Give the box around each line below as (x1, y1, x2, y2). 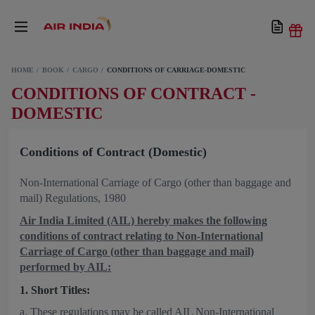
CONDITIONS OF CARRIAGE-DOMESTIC (107, 66, 245, 74)
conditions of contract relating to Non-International (20, 230, 263, 242)
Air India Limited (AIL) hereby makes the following (20, 214, 267, 226)
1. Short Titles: (20, 284, 93, 296)
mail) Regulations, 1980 (20, 192, 126, 204)
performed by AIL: (20, 261, 111, 273)
